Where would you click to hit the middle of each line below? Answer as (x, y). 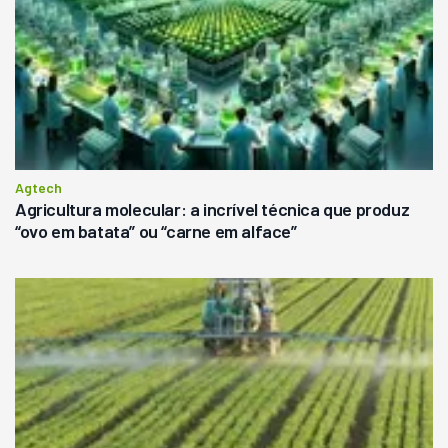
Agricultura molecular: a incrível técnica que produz (212, 209)
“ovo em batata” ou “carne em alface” (156, 231)
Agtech (38, 188)
